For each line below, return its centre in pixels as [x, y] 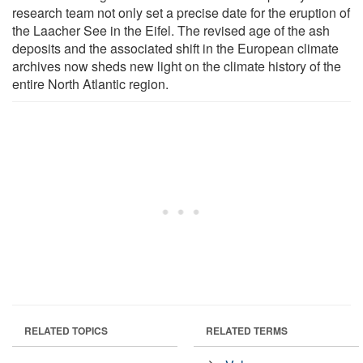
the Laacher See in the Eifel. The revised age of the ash [171, 30]
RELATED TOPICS [66, 330]
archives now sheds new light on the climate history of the [177, 66]
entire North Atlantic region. [90, 83]
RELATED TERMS [247, 330]
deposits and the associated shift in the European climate [175, 48]
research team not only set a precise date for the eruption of [181, 12]
